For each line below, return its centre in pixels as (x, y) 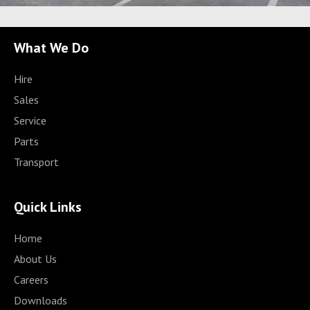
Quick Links (48, 207)
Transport (36, 162)
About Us (35, 258)
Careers (31, 279)
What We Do (51, 47)
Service (30, 120)
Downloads (40, 300)
